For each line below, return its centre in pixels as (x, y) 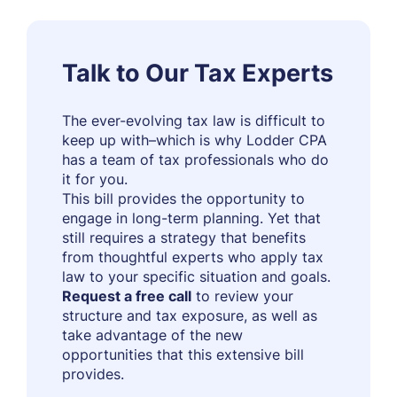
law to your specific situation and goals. (196, 276)
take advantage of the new (152, 335)
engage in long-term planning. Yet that (191, 218)
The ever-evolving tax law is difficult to (194, 121)
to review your (242, 296)
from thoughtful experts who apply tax (193, 257)
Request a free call (127, 296)
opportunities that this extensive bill (183, 354)
